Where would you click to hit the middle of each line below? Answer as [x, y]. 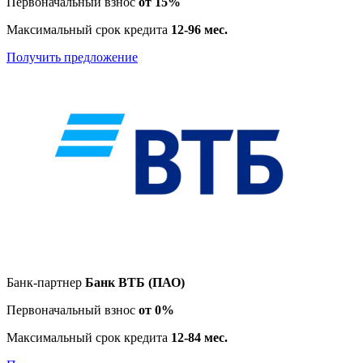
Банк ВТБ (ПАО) [135, 282]
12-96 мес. [199, 29]
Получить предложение [72, 57]
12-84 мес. [199, 337]
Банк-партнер [46, 282]
